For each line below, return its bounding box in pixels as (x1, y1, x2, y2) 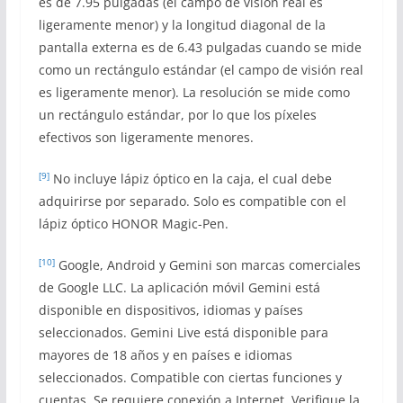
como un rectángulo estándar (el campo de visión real (38, 60, 363, 78)
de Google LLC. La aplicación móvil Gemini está (38, 278, 320, 296)
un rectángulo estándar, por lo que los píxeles (38, 105, 317, 123)
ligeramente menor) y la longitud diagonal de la (38, 15, 326, 33)
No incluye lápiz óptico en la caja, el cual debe (49, 169, 332, 187)
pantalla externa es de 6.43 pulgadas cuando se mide (38, 38, 362, 56)
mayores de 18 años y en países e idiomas (38, 345, 292, 363)
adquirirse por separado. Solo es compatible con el (38, 192, 346, 210)
